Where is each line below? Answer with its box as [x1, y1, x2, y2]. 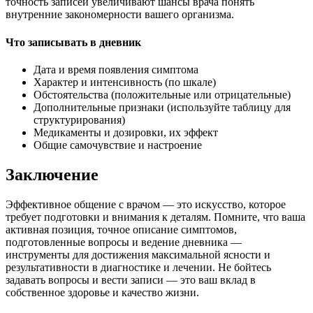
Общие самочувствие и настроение [34, 139, 202, 151]
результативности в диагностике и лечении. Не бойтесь [6, 261, 271, 273]
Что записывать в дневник [6, 36, 141, 48]
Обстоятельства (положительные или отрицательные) [34, 89, 291, 101]
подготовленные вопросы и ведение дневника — [6, 235, 242, 248]
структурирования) [34, 114, 125, 126]
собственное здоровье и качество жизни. [6, 286, 199, 298]
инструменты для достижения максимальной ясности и [6, 248, 270, 261]
